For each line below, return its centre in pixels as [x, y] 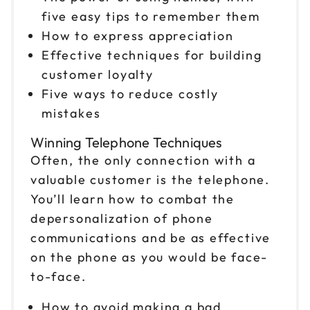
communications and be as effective [151, 237]
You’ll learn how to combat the [133, 199]
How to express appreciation [138, 35]
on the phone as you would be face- [149, 257]
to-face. [58, 276]
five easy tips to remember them [151, 16]
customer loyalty [98, 74]
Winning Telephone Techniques [127, 142]
